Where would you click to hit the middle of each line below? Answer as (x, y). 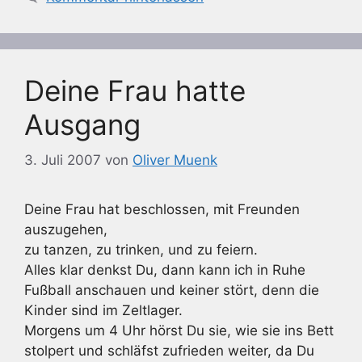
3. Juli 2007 (63, 160)
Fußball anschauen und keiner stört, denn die (172, 290)
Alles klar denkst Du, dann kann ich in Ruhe (165, 270)
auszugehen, (66, 229)
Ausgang (82, 124)
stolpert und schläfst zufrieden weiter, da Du (169, 351)
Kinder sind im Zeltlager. (103, 310)
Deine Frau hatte (135, 90)
